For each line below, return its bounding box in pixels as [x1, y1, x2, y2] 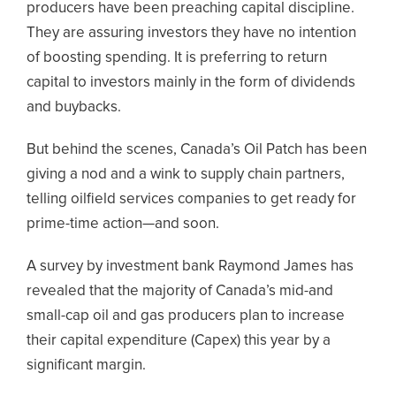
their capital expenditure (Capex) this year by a [27, 332, 331, 348]
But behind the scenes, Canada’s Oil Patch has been [27, 141, 367, 157]
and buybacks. [27, 99, 121, 115]
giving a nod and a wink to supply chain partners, [27, 166, 345, 182]
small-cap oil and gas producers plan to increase [27, 308, 345, 324]
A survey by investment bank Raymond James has [27, 258, 354, 274]
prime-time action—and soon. [27, 216, 219, 232]
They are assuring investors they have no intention [27, 25, 356, 41]
